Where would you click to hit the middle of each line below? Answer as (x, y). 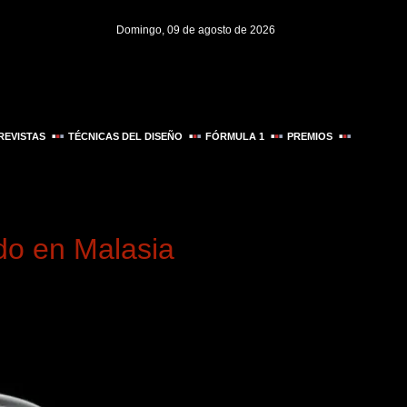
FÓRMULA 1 (235, 137)
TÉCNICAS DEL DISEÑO (126, 137)
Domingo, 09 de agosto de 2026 (196, 30)
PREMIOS (310, 137)
